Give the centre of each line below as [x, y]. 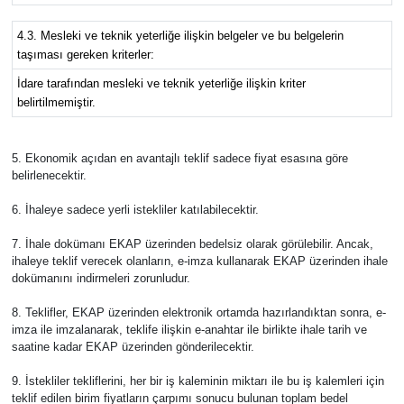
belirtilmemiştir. [56, 102]
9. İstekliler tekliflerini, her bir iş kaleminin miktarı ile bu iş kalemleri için [197, 381]
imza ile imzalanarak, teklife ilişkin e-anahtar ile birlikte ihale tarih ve [189, 329]
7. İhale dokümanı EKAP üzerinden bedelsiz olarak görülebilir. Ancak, [192, 243]
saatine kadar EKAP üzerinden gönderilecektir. [133, 346]
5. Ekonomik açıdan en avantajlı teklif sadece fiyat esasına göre [179, 158]
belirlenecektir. [49, 175]
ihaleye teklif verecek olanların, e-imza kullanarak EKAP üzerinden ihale [199, 261]
